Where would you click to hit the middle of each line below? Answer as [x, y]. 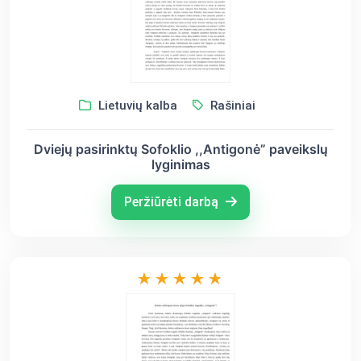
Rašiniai [231, 105]
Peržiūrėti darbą [173, 201]
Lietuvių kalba [136, 105]
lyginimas [180, 164]
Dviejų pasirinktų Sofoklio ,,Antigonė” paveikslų [180, 149]
